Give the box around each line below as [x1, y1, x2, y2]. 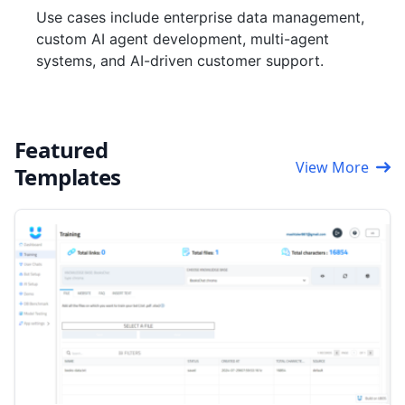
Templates [14, 162, 121, 192]
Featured [14, 135, 108, 165]
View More [296, 157, 369, 177]
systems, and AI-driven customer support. [36, 52, 324, 70]
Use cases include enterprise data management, [36, 8, 364, 26]
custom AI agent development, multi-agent [36, 30, 329, 48]
